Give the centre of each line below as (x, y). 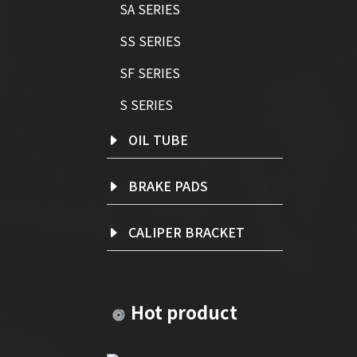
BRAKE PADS (165, 185)
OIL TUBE (155, 139)
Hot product (184, 312)
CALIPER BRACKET (183, 231)
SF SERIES (150, 73)
